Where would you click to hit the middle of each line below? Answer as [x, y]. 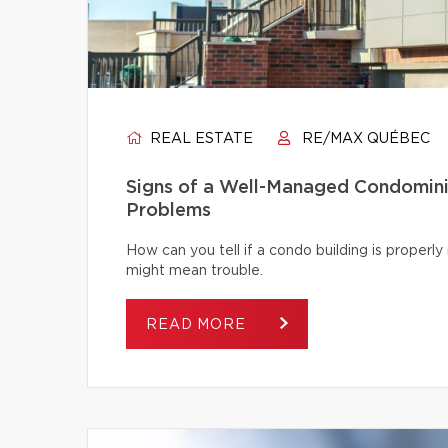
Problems [168, 211]
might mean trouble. [194, 271]
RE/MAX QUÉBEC [364, 139]
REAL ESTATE [199, 139]
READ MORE [198, 325]
